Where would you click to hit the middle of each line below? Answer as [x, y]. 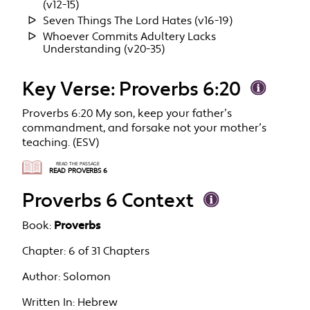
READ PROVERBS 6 [78, 171]
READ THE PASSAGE [78, 164]
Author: [42, 277]
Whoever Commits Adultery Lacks [130, 37]
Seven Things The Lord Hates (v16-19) [138, 21]
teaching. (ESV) [61, 143]
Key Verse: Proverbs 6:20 [132, 90]
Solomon [87, 277]
